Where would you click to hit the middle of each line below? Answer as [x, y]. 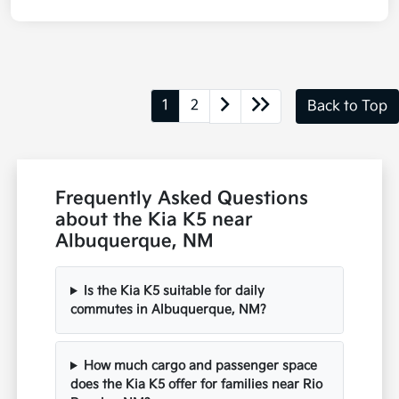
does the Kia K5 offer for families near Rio [197, 385]
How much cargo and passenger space [200, 366]
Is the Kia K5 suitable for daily [174, 291]
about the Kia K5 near [154, 220]
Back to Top [347, 106]
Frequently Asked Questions [182, 199]
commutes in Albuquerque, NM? [169, 310]
